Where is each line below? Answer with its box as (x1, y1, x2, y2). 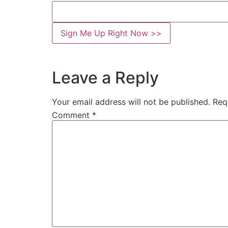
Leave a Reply (52, 68, 159, 88)
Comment (52, 109, 92, 120)
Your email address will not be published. (52, 97, 210, 107)
